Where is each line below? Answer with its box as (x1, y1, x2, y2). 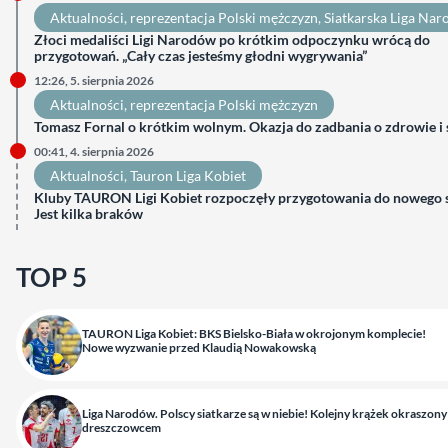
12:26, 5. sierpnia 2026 (34, 73, 154, 88)
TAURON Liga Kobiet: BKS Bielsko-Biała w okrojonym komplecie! (82, 326, 426, 341)
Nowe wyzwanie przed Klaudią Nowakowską (82, 340, 316, 355)
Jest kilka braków (34, 205, 143, 222)
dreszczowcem (82, 420, 161, 435)
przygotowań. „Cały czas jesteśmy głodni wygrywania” (34, 47, 367, 64)
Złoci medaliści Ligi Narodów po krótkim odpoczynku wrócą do (34, 31, 430, 48)
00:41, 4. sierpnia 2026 (34, 144, 154, 159)
